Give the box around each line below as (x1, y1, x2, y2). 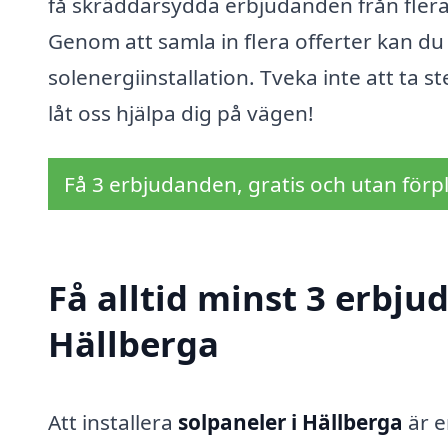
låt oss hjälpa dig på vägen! (48, 98, 314, 127)
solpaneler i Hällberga (178, 408, 403, 437)
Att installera (48, 408, 178, 437)
